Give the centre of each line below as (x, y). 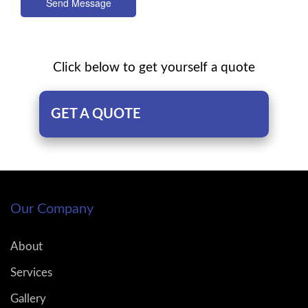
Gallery (28, 298)
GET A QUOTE (96, 114)
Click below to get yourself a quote (154, 67)
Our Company (52, 209)
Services (31, 272)
